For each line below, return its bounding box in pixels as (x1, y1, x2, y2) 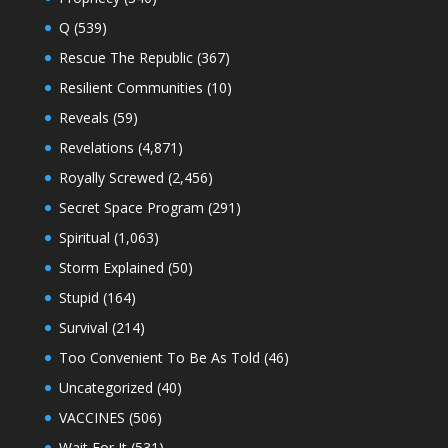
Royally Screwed (58, 167, 164, 187)
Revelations (58, 137, 134, 157)
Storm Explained (58, 257, 164, 277)
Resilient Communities (58, 77, 203, 97)
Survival (58, 317, 108, 337)
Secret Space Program (58, 197, 204, 217)
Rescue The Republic (58, 47, 193, 67)
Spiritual (58, 227, 110, 247)
